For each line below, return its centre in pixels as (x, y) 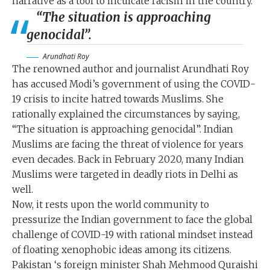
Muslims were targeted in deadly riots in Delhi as (125, 175)
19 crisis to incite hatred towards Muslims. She (118, 99)
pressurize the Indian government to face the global (132, 220)
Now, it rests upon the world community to (111, 205)
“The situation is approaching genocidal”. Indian (123, 130)
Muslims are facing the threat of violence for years (128, 145)
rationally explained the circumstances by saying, (126, 115)
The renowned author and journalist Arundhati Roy (130, 69)
